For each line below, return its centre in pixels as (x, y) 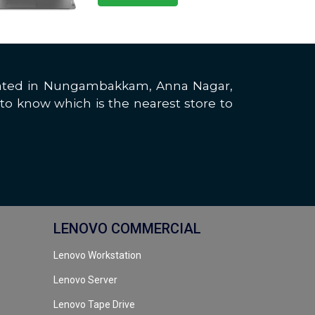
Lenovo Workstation (97, 256)
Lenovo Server (85, 280)
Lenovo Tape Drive (94, 305)
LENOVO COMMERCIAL (127, 229)
